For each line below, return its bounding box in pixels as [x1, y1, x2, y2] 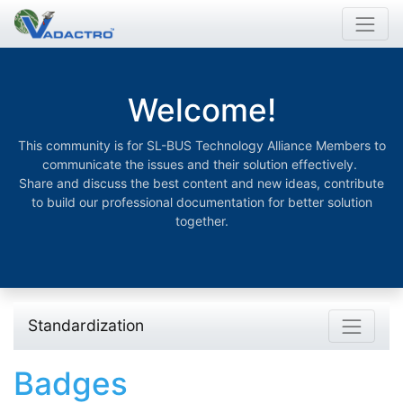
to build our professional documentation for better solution [31, 194, 372, 210]
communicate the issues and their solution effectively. [42, 157, 361, 172]
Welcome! [127, 91, 276, 129]
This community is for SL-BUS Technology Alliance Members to [17, 138, 386, 153]
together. [175, 213, 228, 228]
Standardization [28, 316, 144, 336]
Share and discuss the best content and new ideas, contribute [19, 175, 384, 191]
